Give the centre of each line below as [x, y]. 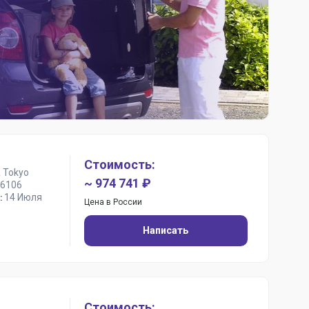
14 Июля [23, 197]
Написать [166, 230]
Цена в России [113, 202]
